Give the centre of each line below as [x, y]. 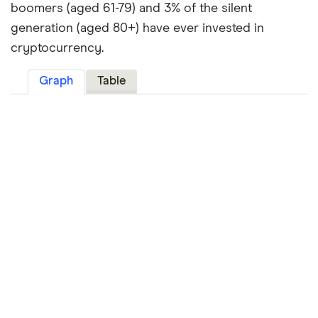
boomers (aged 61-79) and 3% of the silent [131, 9]
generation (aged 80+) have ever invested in [137, 29]
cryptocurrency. [57, 49]
